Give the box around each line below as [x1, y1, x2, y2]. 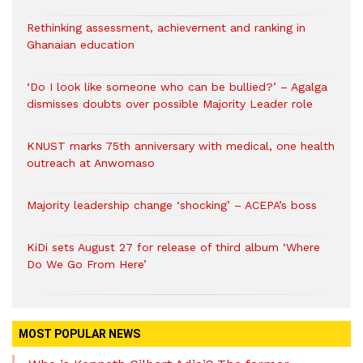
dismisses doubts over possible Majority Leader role [27, 97, 313, 111]
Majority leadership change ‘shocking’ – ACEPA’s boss [27, 199, 317, 212]
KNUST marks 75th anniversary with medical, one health [27, 139, 335, 153]
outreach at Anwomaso [27, 156, 155, 170]
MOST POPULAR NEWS [19, 327, 140, 341]
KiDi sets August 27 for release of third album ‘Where [27, 241, 320, 254]
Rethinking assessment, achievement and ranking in [27, 21, 305, 35]
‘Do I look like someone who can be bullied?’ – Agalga [27, 80, 327, 94]
